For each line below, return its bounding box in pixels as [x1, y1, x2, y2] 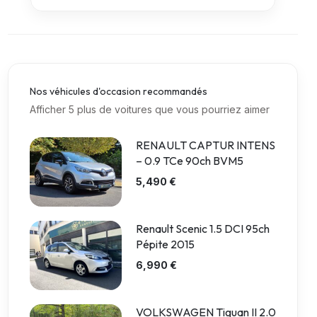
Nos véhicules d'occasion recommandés [30, 85, 207, 98]
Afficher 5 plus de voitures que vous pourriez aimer [30, 103, 270, 115]
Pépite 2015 [136, 237, 195, 251]
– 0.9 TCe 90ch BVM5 [136, 154, 243, 168]
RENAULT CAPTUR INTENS [136, 138, 275, 152]
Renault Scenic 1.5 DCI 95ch [136, 221, 270, 236]
